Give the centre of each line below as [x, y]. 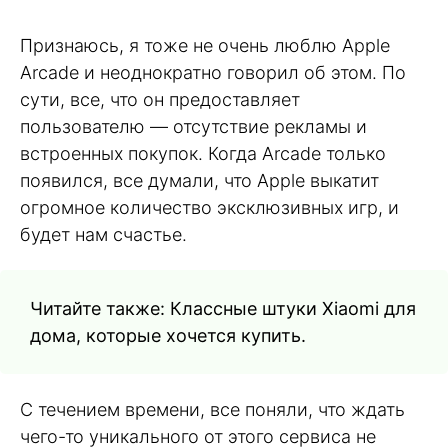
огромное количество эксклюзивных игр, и [209, 208]
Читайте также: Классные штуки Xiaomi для [223, 309]
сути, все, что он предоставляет [160, 100]
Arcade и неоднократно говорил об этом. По [213, 73]
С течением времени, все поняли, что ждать [212, 410]
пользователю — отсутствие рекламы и [193, 127]
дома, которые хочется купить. [168, 336]
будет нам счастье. [103, 235]
